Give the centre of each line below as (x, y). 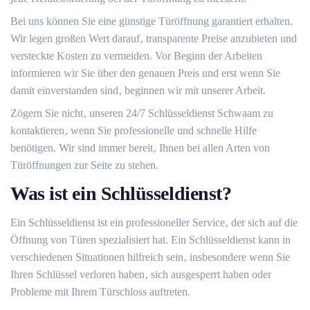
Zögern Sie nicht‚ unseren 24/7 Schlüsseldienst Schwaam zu (142, 113)
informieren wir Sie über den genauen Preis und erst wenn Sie (145, 73)
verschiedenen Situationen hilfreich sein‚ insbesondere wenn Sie (150, 257)
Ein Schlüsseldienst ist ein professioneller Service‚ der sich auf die (154, 222)
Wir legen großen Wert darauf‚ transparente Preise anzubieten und (154, 38)
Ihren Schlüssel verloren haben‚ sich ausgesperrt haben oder (141, 274)
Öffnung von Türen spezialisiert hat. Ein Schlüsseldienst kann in (151, 240)
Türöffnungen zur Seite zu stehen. (84, 165)
